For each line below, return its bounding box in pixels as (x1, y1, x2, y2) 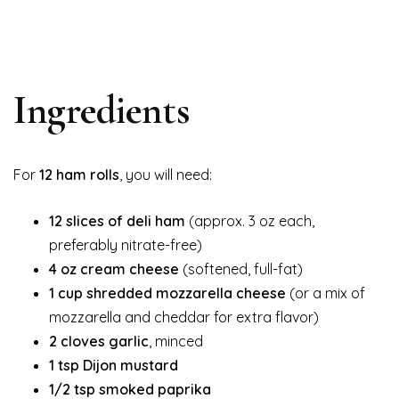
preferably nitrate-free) (49, 235, 202, 254)
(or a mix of (286, 283, 365, 302)
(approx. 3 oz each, (185, 211, 314, 230)
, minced (149, 331, 203, 350)
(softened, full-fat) (179, 259, 303, 278)
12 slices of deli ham (49, 211, 185, 230)
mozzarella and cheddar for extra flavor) (49, 307, 319, 326)
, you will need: (119, 165, 212, 183)
